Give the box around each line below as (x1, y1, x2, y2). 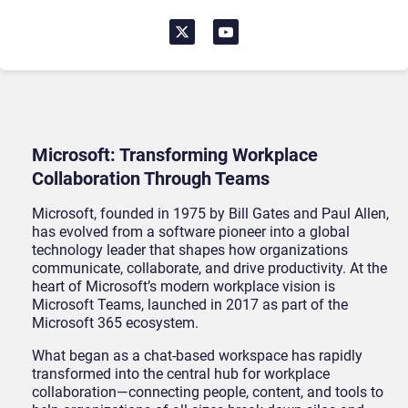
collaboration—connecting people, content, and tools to (32, 383, 383, 402)
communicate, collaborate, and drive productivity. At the (32, 260, 387, 278)
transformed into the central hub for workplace (32, 365, 330, 383)
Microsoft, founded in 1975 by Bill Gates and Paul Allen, (32, 205, 389, 223)
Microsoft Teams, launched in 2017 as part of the (32, 296, 348, 314)
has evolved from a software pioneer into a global (32, 223, 350, 241)
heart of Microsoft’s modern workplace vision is (32, 278, 335, 296)
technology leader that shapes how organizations (32, 241, 348, 260)
